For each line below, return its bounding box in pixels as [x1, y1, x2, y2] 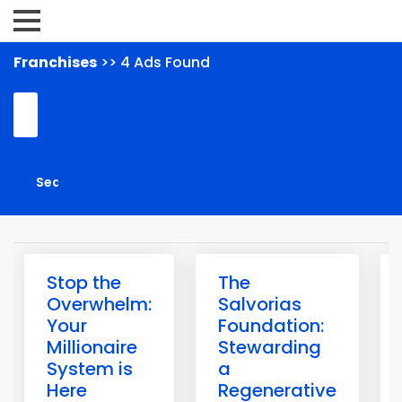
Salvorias [218, 292, 301, 317]
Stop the [47, 270, 121, 295]
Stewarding [218, 335, 321, 360]
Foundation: [218, 313, 324, 338]
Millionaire [47, 335, 137, 360]
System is [47, 356, 133, 381]
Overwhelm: [47, 292, 152, 317]
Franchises [13, 52, 97, 73]
